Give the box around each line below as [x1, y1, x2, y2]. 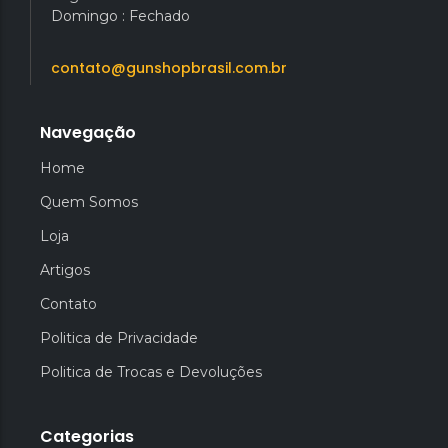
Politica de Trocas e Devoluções [40, 363, 262, 382]
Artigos [40, 261, 90, 280]
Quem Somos [40, 193, 138, 212]
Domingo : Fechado [51, 7, 190, 25]
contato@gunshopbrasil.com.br [51, 58, 287, 79]
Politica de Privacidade [40, 329, 198, 348]
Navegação [40, 121, 136, 145]
